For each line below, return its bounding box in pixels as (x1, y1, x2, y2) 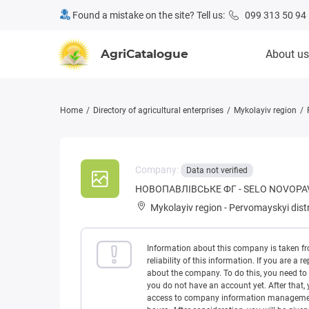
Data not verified (186, 166, 248, 176)
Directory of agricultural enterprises (93, 106, 223, 115)
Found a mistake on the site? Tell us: (70, 10, 229, 21)
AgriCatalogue (101, 47, 188, 61)
